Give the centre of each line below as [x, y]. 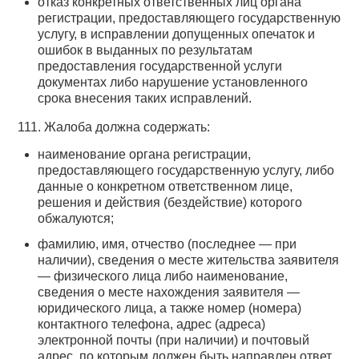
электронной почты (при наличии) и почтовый [174, 341]
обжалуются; [76, 219]
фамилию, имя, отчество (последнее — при [167, 244]
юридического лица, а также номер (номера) [170, 309]
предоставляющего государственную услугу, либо [186, 171]
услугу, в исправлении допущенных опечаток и [177, 34]
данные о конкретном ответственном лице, [165, 187]
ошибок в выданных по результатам [145, 50]
